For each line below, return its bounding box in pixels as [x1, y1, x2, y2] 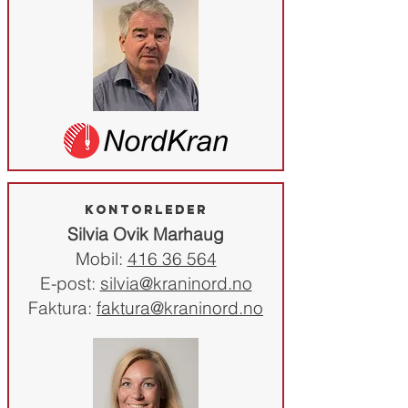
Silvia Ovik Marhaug [67, 223, 224, 245]
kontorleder [84, 202, 208, 218]
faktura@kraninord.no [97, 297, 263, 319]
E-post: [39, 272, 100, 294]
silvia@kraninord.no [99, 272, 252, 294]
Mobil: [75, 248, 127, 270]
